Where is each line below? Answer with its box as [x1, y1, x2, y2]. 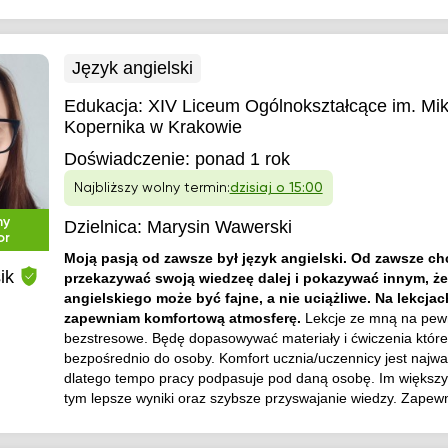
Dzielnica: [63, 217, 142, 237]
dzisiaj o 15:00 [229, 181, 323, 195]
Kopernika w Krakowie [63, 117, 242, 137]
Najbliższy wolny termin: [73, 181, 230, 195]
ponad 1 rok [194, 149, 290, 169]
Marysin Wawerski [146, 217, 292, 237]
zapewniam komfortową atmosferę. [63, 310, 305, 326]
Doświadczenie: [63, 149, 190, 169]
